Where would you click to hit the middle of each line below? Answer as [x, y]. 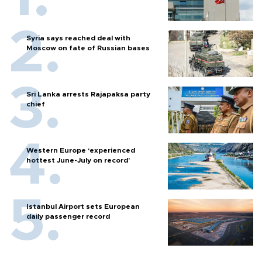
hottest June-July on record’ [78, 160]
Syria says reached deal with [78, 38]
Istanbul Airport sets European [83, 206]
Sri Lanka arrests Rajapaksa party [88, 94]
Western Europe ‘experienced [81, 150]
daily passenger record [68, 216]
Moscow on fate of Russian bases [88, 48]
